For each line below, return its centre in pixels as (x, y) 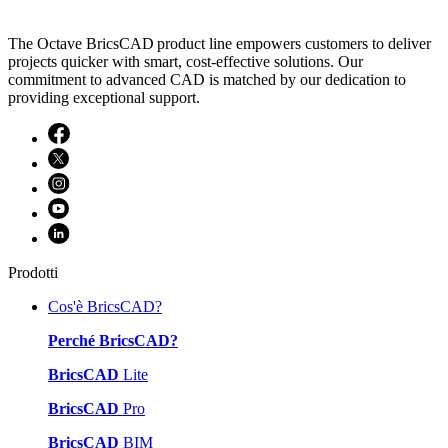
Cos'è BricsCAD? (105, 306)
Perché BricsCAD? (113, 340)
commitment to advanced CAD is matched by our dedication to (207, 79)
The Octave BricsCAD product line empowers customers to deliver (219, 43)
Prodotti (33, 272)
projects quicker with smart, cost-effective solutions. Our (185, 61)
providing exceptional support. (104, 97)
